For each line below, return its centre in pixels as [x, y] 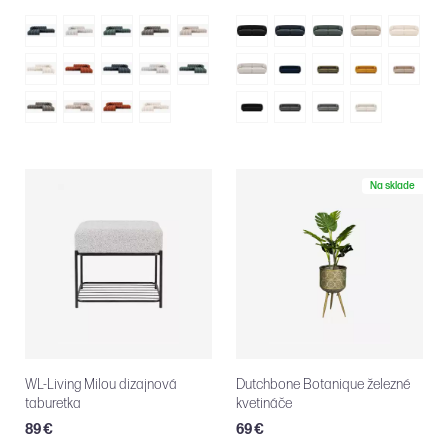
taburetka [53, 403]
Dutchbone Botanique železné [323, 384]
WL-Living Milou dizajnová [101, 384]
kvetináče [264, 403]
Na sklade [392, 185]
